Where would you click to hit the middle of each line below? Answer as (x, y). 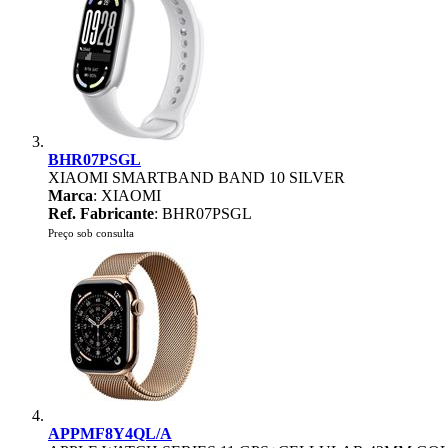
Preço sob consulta (91, 233)
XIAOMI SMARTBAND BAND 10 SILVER (196, 177)
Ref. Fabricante (101, 213)
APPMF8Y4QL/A (110, 433)
